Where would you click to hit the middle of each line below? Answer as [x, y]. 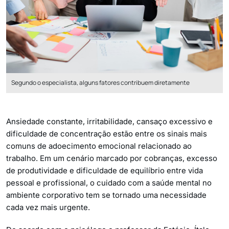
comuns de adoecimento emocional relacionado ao [99, 146]
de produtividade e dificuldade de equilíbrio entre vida [105, 170]
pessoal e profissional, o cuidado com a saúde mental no [109, 182]
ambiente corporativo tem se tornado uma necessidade [106, 195]
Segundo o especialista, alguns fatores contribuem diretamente [100, 82]
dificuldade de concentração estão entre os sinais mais [107, 133]
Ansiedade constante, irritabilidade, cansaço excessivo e [109, 121]
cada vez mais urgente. [48, 207]
